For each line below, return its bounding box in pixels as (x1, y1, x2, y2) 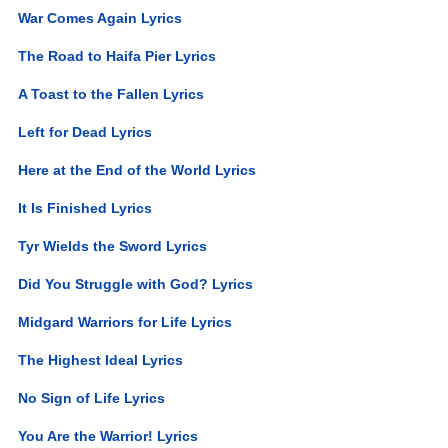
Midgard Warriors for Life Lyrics (18, 313, 233, 330)
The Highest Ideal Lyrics (18, 351, 184, 368)
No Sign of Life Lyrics (18, 389, 166, 406)
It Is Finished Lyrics (18, 199, 153, 216)
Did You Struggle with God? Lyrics (18, 275, 254, 292)
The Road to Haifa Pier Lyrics (18, 47, 217, 64)
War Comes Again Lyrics (18, 9, 183, 26)
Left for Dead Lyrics (18, 123, 153, 140)
